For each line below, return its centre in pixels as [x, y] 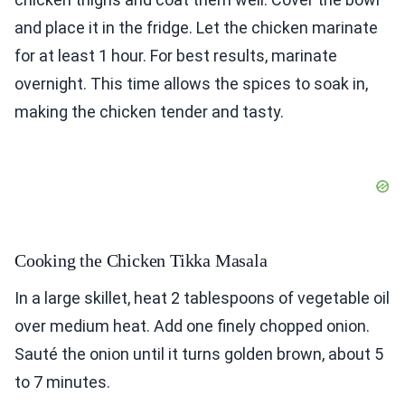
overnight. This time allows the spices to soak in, [191, 84]
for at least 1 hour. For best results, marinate [176, 56]
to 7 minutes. [62, 382]
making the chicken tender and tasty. [149, 112]
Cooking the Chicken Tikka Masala [141, 261]
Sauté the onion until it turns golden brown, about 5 [199, 354]
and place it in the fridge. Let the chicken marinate [196, 28]
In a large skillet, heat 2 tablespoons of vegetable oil [202, 298]
